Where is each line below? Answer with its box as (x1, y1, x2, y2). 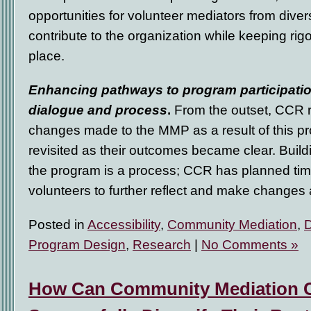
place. (28, 48, 68, 63)
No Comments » (201, 237, 299, 252)
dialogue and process (28, 102, 167, 117)
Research (133, 237, 191, 252)
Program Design (28, 237, 126, 252)
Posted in (28, 217, 87, 232)
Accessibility (87, 217, 160, 232)
